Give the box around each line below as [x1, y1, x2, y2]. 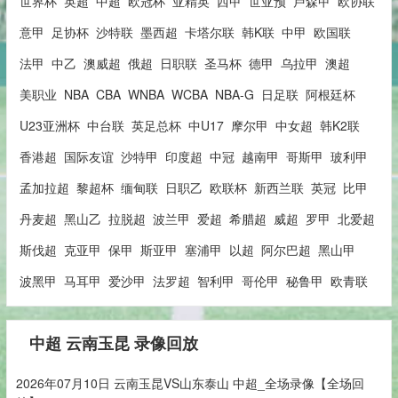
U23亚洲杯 [19, 115, 80, 134]
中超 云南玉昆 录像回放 [28, 330, 198, 354]
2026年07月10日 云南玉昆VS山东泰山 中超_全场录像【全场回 [15, 373, 364, 392]
